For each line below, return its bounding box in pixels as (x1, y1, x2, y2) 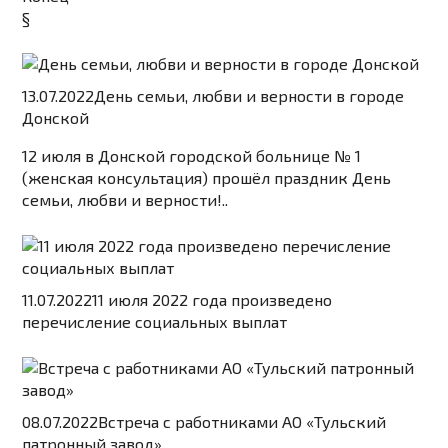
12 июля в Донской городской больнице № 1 (22, 146, 362, 166)
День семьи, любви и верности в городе (94, 86, 405, 106)
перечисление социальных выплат (22, 312, 288, 332)
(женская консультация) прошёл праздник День (22, 168, 392, 188)
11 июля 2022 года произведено (92, 290, 333, 310)
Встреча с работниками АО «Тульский (98, 412, 387, 432)
